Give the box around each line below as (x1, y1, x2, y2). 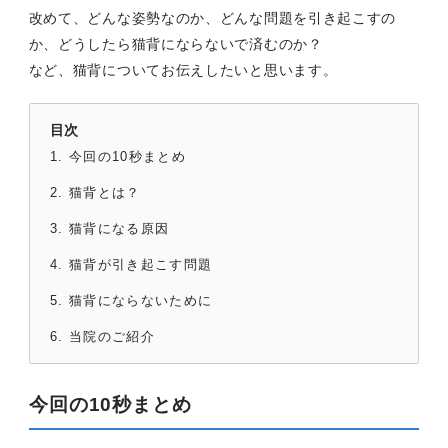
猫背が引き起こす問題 (69, 256, 213, 272)
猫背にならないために (69, 292, 213, 308)
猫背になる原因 (69, 220, 170, 236)
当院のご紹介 (69, 328, 155, 344)
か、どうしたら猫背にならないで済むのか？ (28, 35, 323, 52)
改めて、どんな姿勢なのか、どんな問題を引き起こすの (28, 9, 397, 26)
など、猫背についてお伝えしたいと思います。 (28, 61, 338, 78)
